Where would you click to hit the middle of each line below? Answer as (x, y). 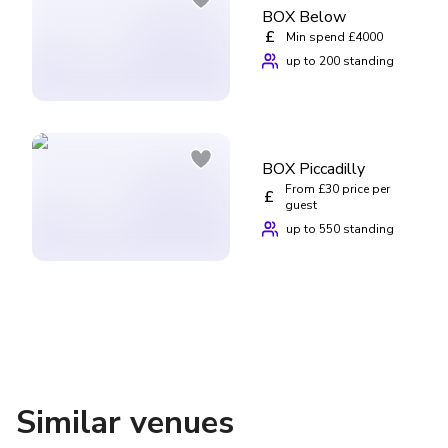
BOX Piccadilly (313, 168)
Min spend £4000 (334, 36)
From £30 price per (337, 188)
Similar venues (125, 423)
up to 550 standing (340, 228)
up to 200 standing (340, 60)
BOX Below (304, 16)
